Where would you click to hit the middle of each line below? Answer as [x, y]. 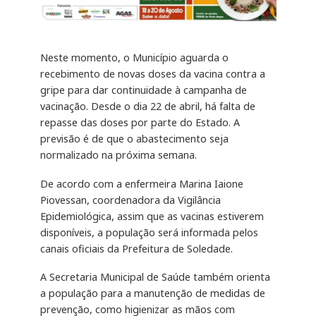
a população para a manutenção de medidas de [152, 293]
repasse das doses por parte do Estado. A [140, 122]
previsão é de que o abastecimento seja [134, 138]
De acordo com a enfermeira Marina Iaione [141, 183]
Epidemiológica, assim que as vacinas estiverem [152, 216]
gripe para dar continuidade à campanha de [143, 90]
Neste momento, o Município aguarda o [134, 57]
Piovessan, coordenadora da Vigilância [130, 200]
